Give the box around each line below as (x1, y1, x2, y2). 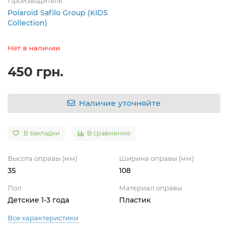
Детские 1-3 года (8, 195, 69, 205)
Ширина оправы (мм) (119, 154, 194, 162)
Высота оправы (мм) (8, 154, 77, 162)
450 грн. (8, 64, 64, 79)
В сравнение (87, 129, 131, 137)
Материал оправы (119, 183, 182, 192)
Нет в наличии (8, 43, 60, 52)
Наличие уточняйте (79, 98, 161, 108)
